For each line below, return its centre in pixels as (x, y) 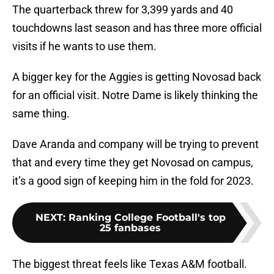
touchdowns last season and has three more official (137, 28)
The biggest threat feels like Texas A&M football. (130, 264)
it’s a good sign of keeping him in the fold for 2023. (133, 181)
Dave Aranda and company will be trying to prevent (135, 144)
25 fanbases (130, 228)
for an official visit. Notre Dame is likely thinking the (135, 95)
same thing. (41, 114)
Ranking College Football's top (147, 218)
